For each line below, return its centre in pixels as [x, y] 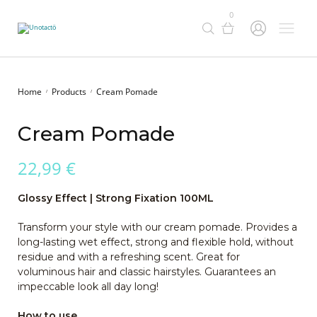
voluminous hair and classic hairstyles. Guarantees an [147, 272]
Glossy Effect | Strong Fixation [99, 198]
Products [69, 92]
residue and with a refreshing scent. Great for [129, 257]
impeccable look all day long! [88, 287]
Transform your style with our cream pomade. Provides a [157, 227]
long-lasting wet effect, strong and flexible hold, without [156, 242]
